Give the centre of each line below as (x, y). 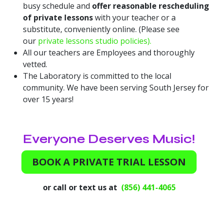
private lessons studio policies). (95, 41)
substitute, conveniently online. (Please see (101, 29)
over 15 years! (48, 99)
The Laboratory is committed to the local (97, 76)
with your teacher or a (134, 17)
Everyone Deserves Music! (109, 139)
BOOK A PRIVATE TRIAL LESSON (109, 162)
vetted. (35, 64)
